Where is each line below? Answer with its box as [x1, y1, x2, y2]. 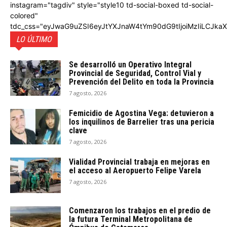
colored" [10, 11, 38, 20]
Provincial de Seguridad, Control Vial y [69, 68, 201, 78]
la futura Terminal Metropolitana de [69, 214, 193, 224]
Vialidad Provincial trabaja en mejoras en [69, 157, 210, 167]
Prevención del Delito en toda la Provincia [69, 77, 214, 87]
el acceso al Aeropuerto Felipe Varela [69, 165, 201, 175]
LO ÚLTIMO [16, 34, 52, 44]
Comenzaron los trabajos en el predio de [69, 205, 211, 215]
